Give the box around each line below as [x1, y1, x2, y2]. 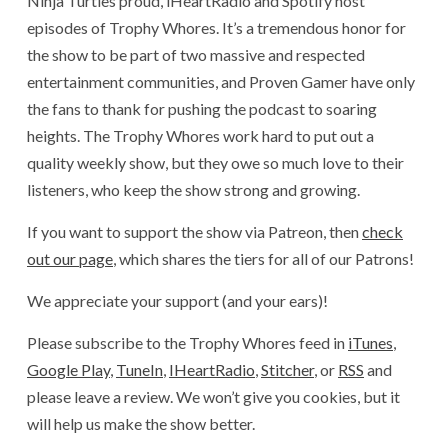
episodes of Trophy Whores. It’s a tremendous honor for [27, 18, 406, 37]
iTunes [348, 333, 393, 352]
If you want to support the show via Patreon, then [27, 222, 362, 241]
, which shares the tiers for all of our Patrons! [113, 249, 414, 268]
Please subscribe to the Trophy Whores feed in [27, 333, 348, 352]
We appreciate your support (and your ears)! [27, 291, 328, 310]
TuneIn [116, 360, 163, 379]
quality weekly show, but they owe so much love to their [27, 153, 404, 172]
